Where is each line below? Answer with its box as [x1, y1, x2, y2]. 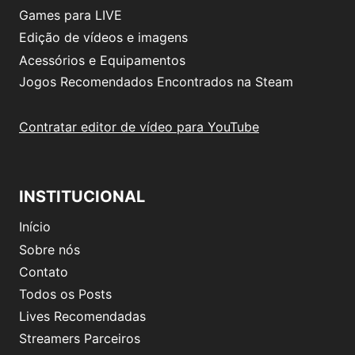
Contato [19, 264, 68, 281]
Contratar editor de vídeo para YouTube [19, 119, 259, 136]
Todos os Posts [19, 286, 112, 303]
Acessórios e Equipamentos [19, 52, 185, 68]
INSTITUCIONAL [19, 187, 145, 207]
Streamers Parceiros [19, 330, 140, 347]
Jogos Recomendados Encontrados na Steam [19, 74, 293, 90]
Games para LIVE [19, 7, 122, 24]
